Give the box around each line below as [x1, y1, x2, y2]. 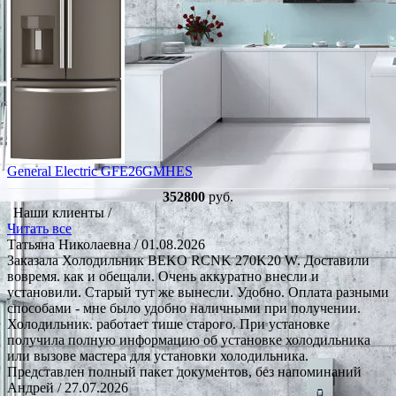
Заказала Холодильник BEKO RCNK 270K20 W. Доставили [7, 252, 369, 268]
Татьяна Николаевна [7, 236, 131, 252]
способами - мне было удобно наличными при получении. [7, 300, 361, 316]
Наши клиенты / [13, 204, 111, 220]
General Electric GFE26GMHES [7, 163, 193, 179]
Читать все [7, 220, 72, 236]
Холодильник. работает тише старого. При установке [7, 316, 330, 331]
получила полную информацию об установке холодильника [7, 331, 370, 347]
